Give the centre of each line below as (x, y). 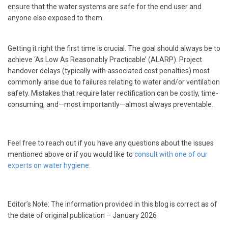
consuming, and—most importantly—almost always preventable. (110, 105)
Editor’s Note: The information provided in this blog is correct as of (112, 204)
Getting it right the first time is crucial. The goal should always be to (114, 49)
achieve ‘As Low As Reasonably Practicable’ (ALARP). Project (105, 60)
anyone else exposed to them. (56, 18)
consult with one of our (171, 154)
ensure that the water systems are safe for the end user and (105, 7)
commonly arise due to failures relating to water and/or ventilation (114, 82)
